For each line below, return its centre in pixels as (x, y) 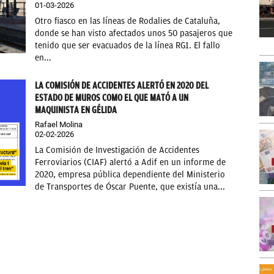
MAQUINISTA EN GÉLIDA (76, 110)
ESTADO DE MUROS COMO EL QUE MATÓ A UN (112, 98)
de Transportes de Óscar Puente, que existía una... (130, 187)
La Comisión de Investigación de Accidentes (117, 150)
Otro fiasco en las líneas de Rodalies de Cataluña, (128, 21)
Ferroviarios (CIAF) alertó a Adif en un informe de (131, 163)
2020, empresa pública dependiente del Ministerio (130, 175)
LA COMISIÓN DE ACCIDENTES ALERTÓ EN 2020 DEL (122, 86)
